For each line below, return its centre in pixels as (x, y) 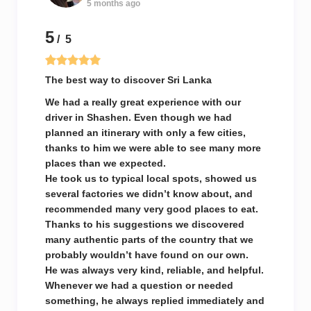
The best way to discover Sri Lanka (128, 80)
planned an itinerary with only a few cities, (145, 133)
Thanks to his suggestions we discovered (145, 224)
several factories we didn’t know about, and (149, 194)
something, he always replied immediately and (155, 301)
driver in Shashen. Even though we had (138, 117)
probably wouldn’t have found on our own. (147, 255)
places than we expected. (106, 163)
